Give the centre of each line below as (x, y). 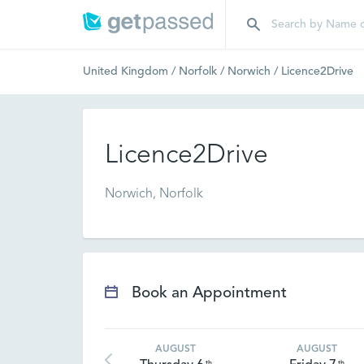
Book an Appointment (209, 294)
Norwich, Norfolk (154, 194)
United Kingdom (126, 71)
